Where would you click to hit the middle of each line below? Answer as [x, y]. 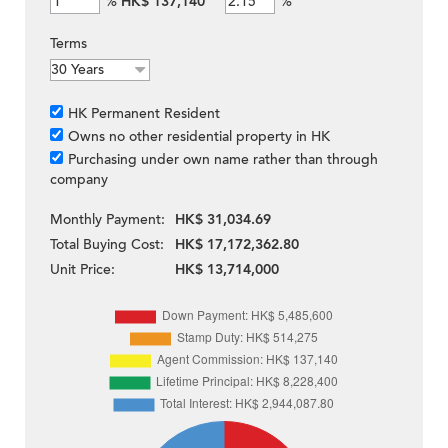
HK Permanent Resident [144, 114]
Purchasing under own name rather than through [223, 160]
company [79, 180]
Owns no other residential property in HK [199, 137]
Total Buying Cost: [107, 245]
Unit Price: [82, 270]
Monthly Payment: [107, 220]
